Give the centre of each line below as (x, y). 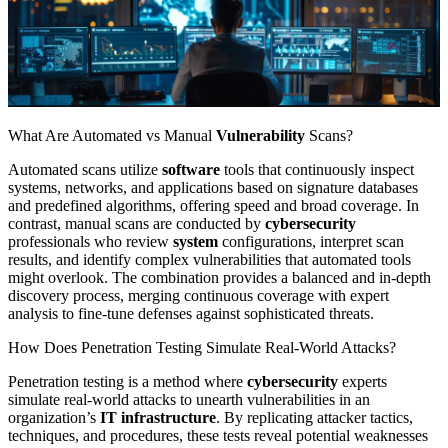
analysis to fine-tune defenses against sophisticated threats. (191, 313)
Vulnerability (260, 135)
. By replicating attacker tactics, (314, 417)
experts (362, 381)
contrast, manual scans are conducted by (136, 223)
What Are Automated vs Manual (112, 135)
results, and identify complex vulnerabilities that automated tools (209, 259)
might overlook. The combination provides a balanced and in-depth (219, 277)
